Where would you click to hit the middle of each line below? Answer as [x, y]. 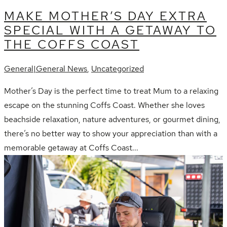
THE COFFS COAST [72, 45]
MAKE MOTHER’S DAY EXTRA [105, 16]
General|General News [46, 68]
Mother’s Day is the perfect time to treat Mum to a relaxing [111, 91]
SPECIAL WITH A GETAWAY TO [110, 30]
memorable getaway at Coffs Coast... [71, 147]
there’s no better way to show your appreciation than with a [111, 133]
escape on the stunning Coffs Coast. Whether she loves [104, 105]
